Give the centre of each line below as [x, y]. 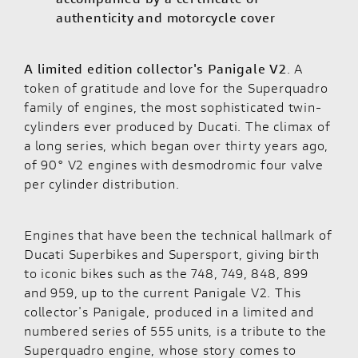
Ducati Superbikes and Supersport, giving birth [172, 254]
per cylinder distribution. [102, 184]
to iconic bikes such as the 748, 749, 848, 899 [166, 273]
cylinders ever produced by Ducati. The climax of [177, 126]
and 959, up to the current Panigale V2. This [163, 292]
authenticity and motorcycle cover [166, 18]
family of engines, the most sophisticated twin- [173, 107]
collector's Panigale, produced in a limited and [169, 312]
